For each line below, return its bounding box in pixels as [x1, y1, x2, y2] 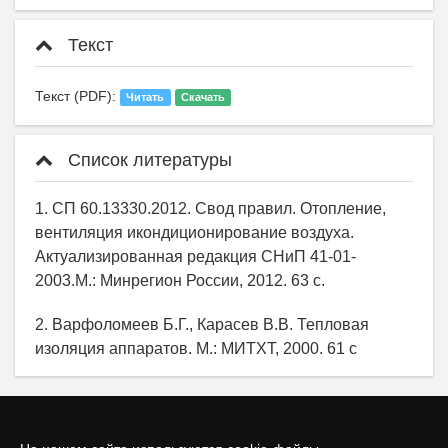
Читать [126, 91, 165, 104]
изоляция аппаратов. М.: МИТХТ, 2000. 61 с [35, 340, 357, 358]
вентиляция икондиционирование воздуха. [35, 224, 354, 242]
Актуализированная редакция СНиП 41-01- [35, 248, 356, 266]
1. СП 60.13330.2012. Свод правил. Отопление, [35, 200, 386, 218]
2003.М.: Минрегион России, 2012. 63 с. [35, 272, 325, 290]
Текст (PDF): [35, 88, 120, 105]
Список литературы [63, 150, 232, 171]
